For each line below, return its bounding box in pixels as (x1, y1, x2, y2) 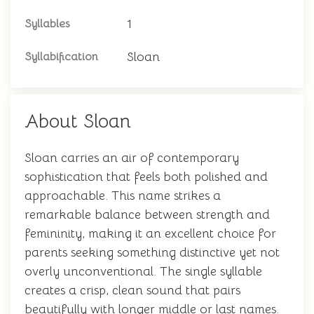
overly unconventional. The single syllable (25, 264, 262, 279)
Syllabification (25, 50, 98, 64)
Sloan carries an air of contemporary (25, 150, 239, 165)
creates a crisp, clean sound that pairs (25, 282, 240, 298)
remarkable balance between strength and (25, 207, 270, 222)
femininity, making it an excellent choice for (25, 226, 276, 241)
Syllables (25, 17, 69, 31)
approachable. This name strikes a (25, 188, 221, 203)
